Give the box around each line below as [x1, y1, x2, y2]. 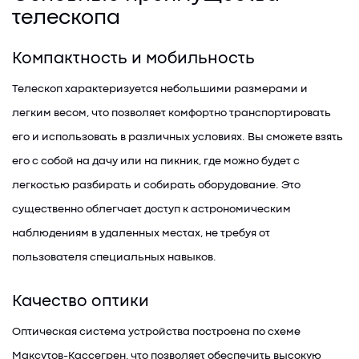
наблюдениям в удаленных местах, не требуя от [12, 228, 270, 238]
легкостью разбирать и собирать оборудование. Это [12, 180, 301, 190]
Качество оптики [12, 295, 149, 309]
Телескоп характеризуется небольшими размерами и [12, 84, 308, 94]
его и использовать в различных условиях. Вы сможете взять [12, 132, 343, 142]
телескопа [12, 9, 120, 28]
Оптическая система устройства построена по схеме [12, 327, 301, 337]
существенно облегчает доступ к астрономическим [12, 204, 291, 214]
